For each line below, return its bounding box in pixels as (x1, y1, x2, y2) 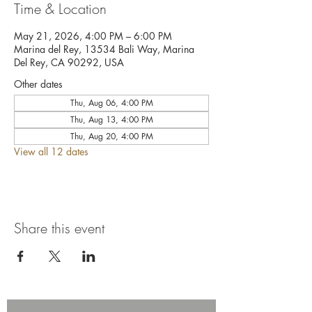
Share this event (14, 219, 104, 237)
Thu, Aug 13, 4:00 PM (70, 114, 153, 125)
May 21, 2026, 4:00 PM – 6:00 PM (14, 29, 172, 42)
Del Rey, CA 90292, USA (14, 56, 124, 69)
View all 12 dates (14, 145, 88, 158)
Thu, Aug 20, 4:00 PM (70, 130, 153, 142)
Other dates (14, 77, 63, 91)
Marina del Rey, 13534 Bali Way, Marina (14, 42, 194, 56)
